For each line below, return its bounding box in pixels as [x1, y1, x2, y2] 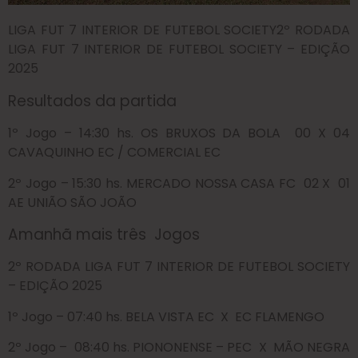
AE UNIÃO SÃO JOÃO [8, 193, 137, 212]
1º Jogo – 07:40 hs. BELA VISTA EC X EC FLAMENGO [8, 307, 324, 326]
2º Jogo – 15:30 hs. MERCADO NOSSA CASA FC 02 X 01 [8, 173, 350, 193]
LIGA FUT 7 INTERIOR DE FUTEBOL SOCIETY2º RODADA [8, 21, 350, 40]
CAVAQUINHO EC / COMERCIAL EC [8, 143, 221, 162]
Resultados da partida [8, 89, 181, 112]
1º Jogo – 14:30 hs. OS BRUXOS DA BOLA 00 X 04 [8, 124, 350, 143]
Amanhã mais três [8, 223, 150, 245]
